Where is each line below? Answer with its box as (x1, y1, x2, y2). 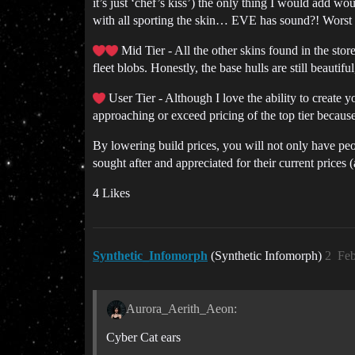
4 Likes (93, 186, 130, 200)
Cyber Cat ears (106, 330, 181, 344)
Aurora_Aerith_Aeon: (125, 301, 237, 315)
